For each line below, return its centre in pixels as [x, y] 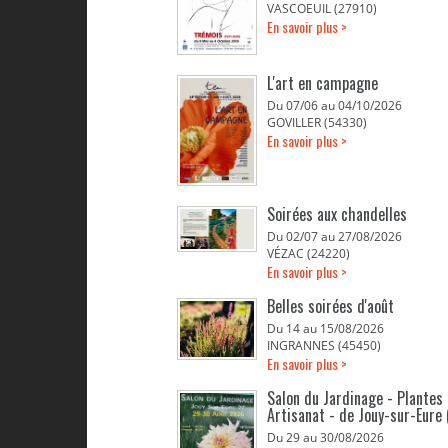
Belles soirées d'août [330, 306]
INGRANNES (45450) [324, 345]
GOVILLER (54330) [317, 122]
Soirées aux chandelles [337, 214]
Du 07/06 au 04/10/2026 [334, 105]
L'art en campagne [322, 83]
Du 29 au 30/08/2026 [325, 437]
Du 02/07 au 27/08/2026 [334, 236]
